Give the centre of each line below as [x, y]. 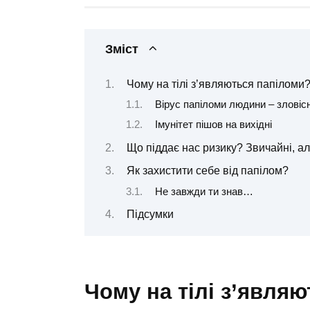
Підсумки [150, 214]
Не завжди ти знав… [204, 191]
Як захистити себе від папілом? [207, 171]
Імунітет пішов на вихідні [213, 125]
